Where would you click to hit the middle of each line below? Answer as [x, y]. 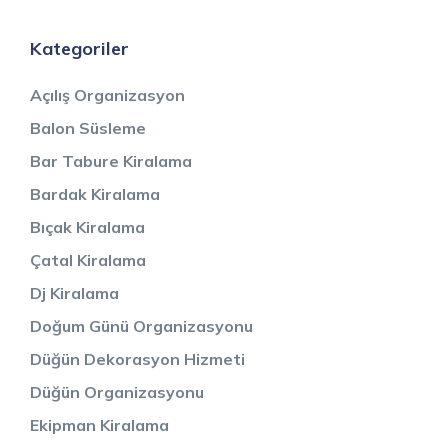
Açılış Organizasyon [107, 94]
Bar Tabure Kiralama [111, 160]
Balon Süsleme [88, 127]
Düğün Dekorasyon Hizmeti [137, 358]
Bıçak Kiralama [87, 226]
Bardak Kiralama [95, 193]
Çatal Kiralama [88, 259]
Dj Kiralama [74, 292]
